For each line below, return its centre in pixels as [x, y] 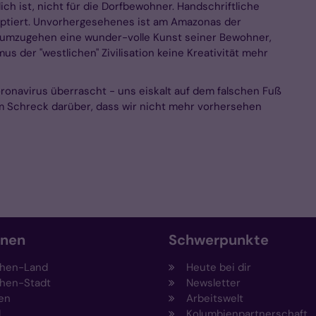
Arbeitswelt [215, 299]
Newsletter [213, 283]
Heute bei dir [219, 268]
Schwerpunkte [219, 240]
